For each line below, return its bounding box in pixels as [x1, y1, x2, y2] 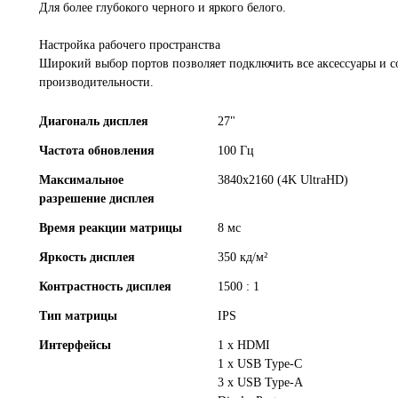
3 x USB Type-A [218, 375, 304, 389]
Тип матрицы [39, 308, 117, 322]
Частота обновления [39, 143, 155, 157]
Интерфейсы [39, 338, 111, 352]
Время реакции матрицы [39, 220, 182, 235]
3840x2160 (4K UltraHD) [218, 172, 349, 187]
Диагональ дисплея [39, 114, 148, 128]
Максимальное [39, 172, 123, 187]
